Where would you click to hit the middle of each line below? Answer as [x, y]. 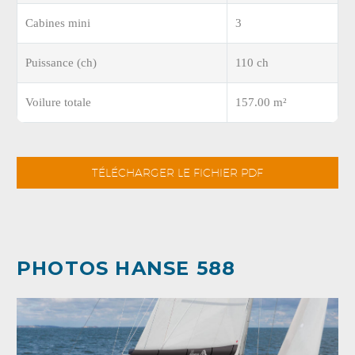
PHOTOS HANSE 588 [126, 269]
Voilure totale [58, 102]
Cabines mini [58, 23]
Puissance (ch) [61, 63]
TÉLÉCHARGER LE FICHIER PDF [177, 172]
